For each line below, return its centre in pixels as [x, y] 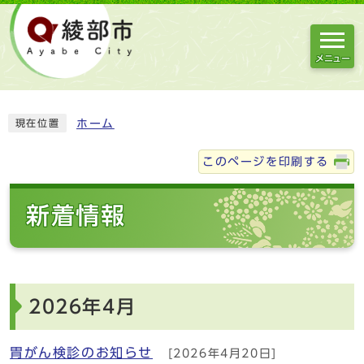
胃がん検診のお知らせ [81, 352]
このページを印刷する [266, 161]
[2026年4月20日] [220, 353]
